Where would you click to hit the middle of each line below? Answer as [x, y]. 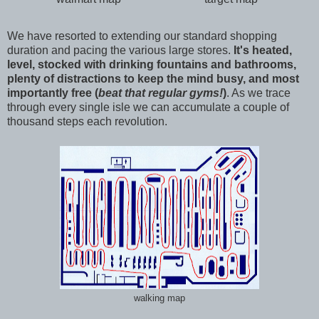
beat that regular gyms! [161, 93]
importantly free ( [53, 93]
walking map [159, 298]
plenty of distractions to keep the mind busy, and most [153, 78]
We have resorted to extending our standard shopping [142, 36]
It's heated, [263, 50]
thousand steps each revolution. [87, 121]
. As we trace [258, 93]
